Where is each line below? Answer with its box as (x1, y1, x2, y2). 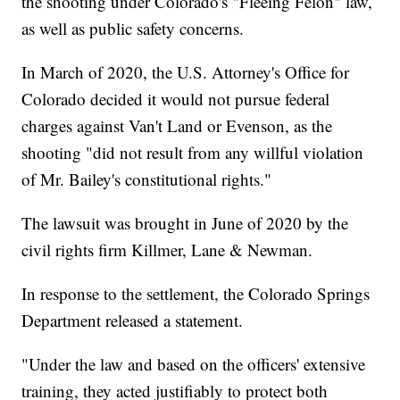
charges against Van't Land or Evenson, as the (21, 114, 333, 137)
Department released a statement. (21, 309, 244, 332)
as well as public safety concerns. (21, 17, 245, 40)
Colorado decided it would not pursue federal (21, 87, 330, 111)
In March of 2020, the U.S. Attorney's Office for (21, 61, 350, 84)
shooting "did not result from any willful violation (21, 141, 364, 164)
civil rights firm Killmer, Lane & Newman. (21, 238, 313, 262)
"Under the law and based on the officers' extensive (21, 353, 366, 376)
